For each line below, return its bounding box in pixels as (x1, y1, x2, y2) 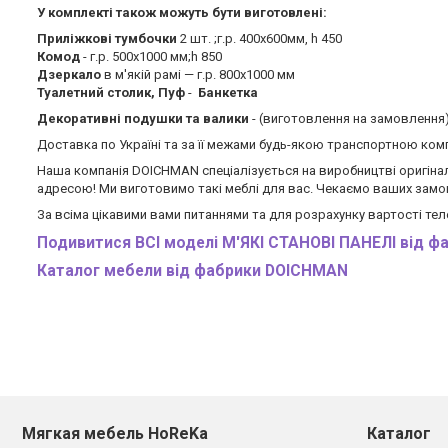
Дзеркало (37, 67, 104, 83)
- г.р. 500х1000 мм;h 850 (83, 49, 222, 65)
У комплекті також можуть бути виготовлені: (37, 5, 327, 21)
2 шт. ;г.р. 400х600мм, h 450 (177, 31, 342, 47)
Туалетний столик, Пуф (37, 85, 188, 101)
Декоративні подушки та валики (37, 111, 252, 127)
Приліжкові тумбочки (37, 31, 177, 47)
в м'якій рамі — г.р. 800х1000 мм (104, 67, 298, 83)
